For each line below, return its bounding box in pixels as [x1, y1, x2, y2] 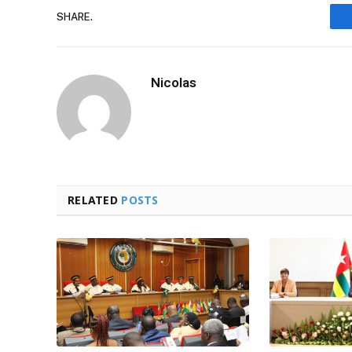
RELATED [68, 192, 122, 208]
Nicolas [151, 75, 196, 91]
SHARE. [57, 10, 93, 23]
